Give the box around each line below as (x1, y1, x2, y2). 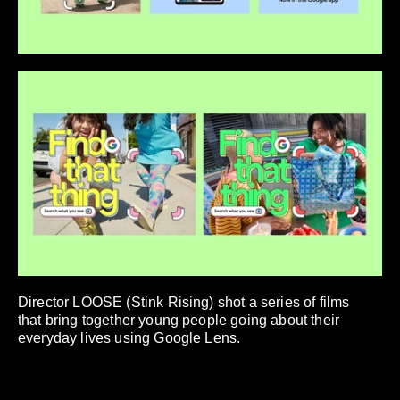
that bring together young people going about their (18, 312, 340, 328)
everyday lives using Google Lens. (18, 330, 241, 346)
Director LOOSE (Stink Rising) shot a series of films (18, 295, 350, 310)
